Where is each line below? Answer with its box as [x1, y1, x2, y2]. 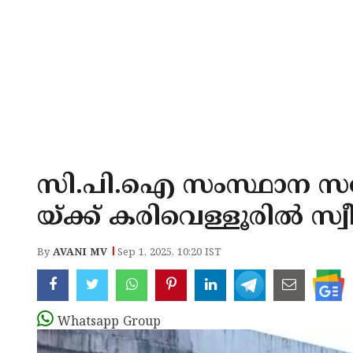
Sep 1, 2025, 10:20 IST [117, 247, 221, 259]
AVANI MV [53, 247, 107, 259]
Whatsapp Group [58, 314, 161, 330]
